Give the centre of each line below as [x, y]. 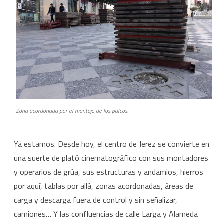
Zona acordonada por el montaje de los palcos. [72, 111]
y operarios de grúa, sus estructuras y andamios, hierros [109, 172]
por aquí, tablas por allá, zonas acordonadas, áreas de [104, 186]
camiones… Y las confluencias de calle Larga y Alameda [106, 214]
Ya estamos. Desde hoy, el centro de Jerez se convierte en [112, 144]
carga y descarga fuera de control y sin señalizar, [96, 200]
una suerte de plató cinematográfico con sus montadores [111, 158]
